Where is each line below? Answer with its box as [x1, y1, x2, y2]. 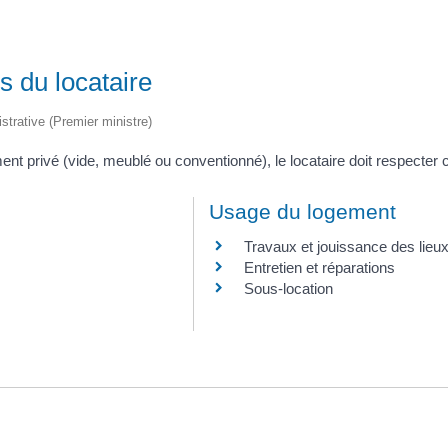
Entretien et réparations [244, 259, 395, 276]
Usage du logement [209, 200, 396, 223]
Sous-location [244, 280, 333, 297]
